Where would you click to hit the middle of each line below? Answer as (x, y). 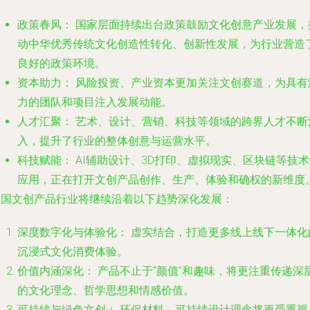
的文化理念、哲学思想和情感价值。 (106, 290)
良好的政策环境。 (62, 63)
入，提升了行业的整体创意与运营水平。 (117, 141)
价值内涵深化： (56, 271)
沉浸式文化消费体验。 (73, 252)
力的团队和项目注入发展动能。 (95, 102)
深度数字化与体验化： (73, 232)
